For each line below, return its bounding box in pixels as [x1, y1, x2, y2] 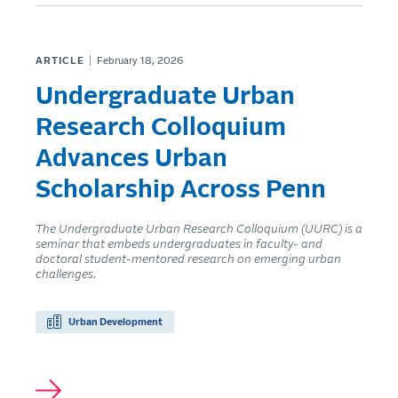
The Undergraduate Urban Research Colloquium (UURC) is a [36, 222, 362, 235]
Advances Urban [36, 146, 227, 171]
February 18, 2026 [96, 55, 183, 66]
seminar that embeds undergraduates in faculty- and [36, 237, 322, 251]
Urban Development [68, 316, 163, 327]
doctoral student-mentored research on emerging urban [36, 252, 341, 266]
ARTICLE [36, 55, 84, 66]
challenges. [36, 267, 96, 281]
